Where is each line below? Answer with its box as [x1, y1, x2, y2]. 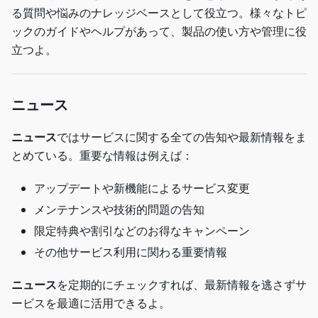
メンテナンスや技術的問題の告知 [34, 201, 204, 217]
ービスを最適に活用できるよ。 [11, 295, 170, 311]
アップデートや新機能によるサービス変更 [34, 180, 250, 196]
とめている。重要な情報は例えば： [11, 147, 193, 163]
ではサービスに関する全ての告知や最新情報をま [57, 128, 307, 145]
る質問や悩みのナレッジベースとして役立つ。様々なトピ [11, 4, 307, 21]
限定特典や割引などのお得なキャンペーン [34, 222, 250, 238]
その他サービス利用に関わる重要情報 [34, 243, 227, 260]
